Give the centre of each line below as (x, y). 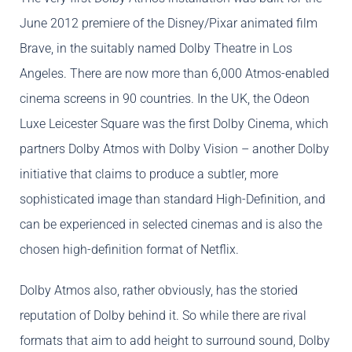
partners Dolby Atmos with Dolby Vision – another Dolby (174, 149)
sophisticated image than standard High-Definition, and (172, 200)
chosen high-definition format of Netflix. (129, 250)
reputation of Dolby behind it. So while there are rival (163, 316)
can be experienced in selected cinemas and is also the (171, 225)
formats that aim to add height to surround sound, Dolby (175, 341)
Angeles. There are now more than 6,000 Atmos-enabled (174, 74)
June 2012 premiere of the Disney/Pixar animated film (169, 24)
